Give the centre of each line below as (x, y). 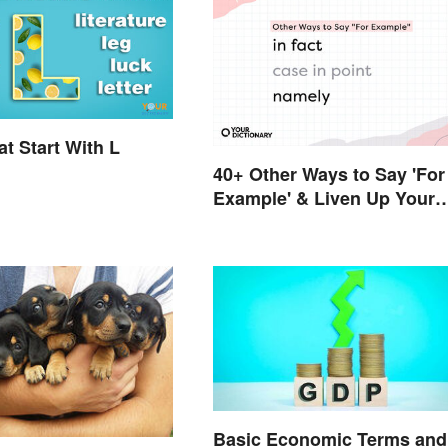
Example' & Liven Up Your (323, 197)
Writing (243, 221)
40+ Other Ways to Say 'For (328, 173)
